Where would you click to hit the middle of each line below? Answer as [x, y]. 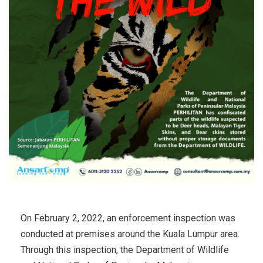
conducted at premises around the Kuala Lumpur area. [130, 234]
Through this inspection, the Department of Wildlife [125, 249]
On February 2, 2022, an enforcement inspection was [128, 218]
